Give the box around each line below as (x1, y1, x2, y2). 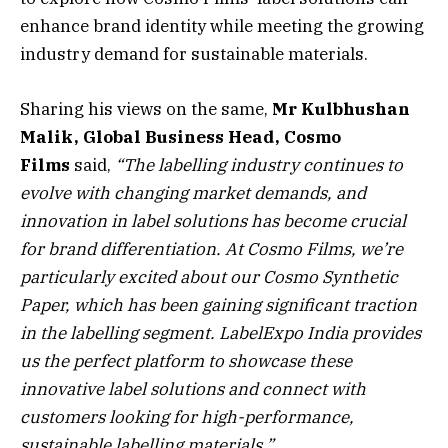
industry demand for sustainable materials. (20, 43, 368, 66)
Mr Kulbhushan (272, 97, 410, 120)
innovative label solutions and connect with (20, 377, 366, 400)
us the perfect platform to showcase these (20, 349, 352, 372)
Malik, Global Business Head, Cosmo (20, 125, 341, 148)
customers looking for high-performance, (20, 405, 354, 428)
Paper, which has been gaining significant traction (20, 293, 417, 316)
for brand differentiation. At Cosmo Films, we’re (20, 237, 403, 260)
